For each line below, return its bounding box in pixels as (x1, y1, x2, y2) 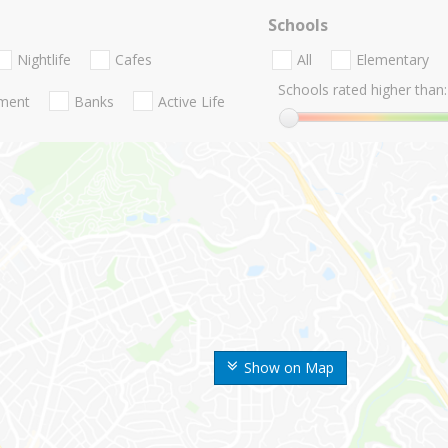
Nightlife (17, 50, 71, 70)
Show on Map (244, 358, 334, 378)
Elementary (355, 50, 429, 70)
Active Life (158, 91, 225, 111)
